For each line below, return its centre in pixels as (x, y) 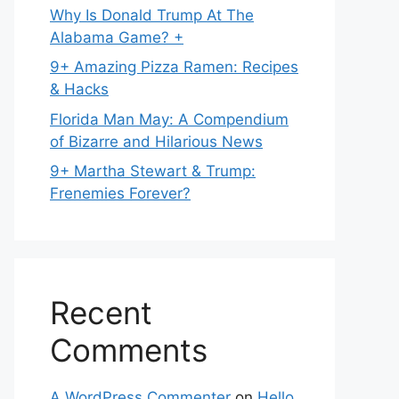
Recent (101, 313)
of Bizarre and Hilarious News (156, 141)
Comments (129, 350)
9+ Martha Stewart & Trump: (153, 171)
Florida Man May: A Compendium (169, 119)
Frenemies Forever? (120, 193)
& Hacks (79, 89)
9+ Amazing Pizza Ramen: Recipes (174, 67)
